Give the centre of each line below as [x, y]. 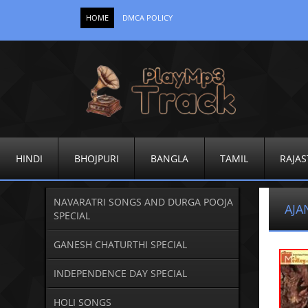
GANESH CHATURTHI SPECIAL [120, 245]
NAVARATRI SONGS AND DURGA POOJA [143, 202]
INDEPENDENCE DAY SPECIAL [120, 274]
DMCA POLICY [147, 18]
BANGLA [169, 158]
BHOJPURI [96, 158]
